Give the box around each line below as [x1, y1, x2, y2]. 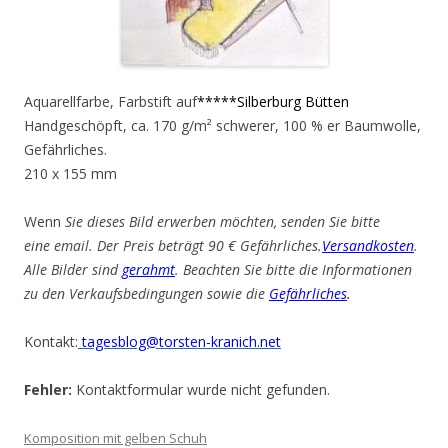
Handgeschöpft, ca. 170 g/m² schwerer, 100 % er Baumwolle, [24, 116, 421, 135]
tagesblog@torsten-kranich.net [78, 332, 281, 351]
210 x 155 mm [24, 164, 117, 183]
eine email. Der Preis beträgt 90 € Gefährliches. [24, 236, 322, 255]
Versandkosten [322, 236, 414, 255]
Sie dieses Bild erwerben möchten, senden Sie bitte [65, 212, 380, 231]
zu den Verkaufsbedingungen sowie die [24, 284, 269, 303]
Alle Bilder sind [24, 260, 122, 279]
